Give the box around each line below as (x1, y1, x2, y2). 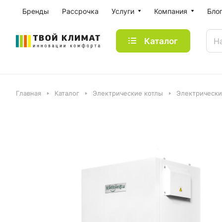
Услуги (111, 7, 134, 15)
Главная (16, 89, 41, 97)
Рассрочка (62, 7, 99, 15)
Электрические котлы (93, 89, 163, 97)
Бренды (22, 7, 49, 15)
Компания (154, 7, 187, 15)
